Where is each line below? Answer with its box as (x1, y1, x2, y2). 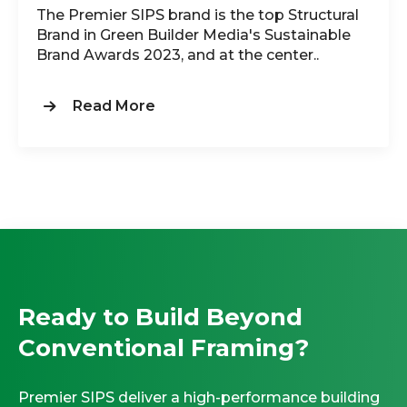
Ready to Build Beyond (18, 303, 303, 333)
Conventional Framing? (18, 333, 309, 363)
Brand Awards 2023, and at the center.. (36, 46, 319, 65)
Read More (73, 97, 155, 115)
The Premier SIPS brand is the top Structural (36, 6, 359, 25)
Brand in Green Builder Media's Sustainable (36, 26, 351, 45)
